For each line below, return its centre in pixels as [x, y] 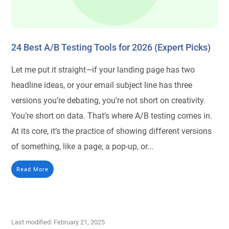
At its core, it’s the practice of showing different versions [112, 131]
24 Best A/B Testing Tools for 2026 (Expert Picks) [111, 47]
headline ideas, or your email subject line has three [102, 85]
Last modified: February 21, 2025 [58, 222]
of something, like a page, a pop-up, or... [83, 146]
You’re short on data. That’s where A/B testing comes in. [112, 116]
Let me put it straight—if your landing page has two [103, 70]
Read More [33, 169]
